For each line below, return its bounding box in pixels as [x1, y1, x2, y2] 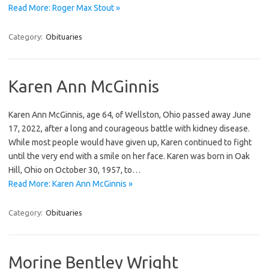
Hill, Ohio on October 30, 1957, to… [8, 165, 141, 175]
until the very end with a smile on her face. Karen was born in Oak [8, 151, 250, 161]
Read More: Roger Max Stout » [8, 2, 120, 13]
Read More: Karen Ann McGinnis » [8, 178, 133, 189]
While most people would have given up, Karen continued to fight [8, 137, 252, 147]
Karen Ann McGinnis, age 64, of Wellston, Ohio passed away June [8, 109, 251, 119]
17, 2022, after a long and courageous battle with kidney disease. [8, 123, 250, 133]
